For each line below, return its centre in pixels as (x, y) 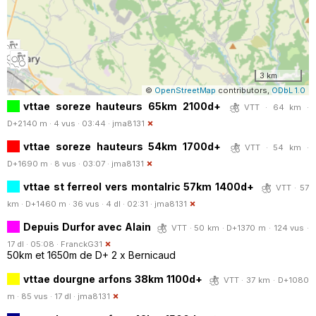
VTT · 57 (292, 187)
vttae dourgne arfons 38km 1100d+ (113, 279)
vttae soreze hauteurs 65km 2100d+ (122, 106)
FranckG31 (81, 244)
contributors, (244, 90)
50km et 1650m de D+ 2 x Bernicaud (91, 255)
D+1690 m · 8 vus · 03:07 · (59, 163)
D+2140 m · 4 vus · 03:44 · (60, 123)
